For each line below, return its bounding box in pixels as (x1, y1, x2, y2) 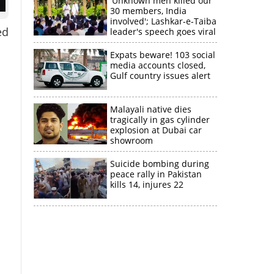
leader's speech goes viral (109, 26, 216, 37)
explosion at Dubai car (109, 124, 202, 136)
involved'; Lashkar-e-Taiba (109, 15, 217, 27)
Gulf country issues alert (109, 70, 213, 81)
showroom (109, 135, 153, 146)
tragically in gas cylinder (109, 114, 210, 125)
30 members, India (109, 5, 187, 17)
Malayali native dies (109, 103, 191, 115)
